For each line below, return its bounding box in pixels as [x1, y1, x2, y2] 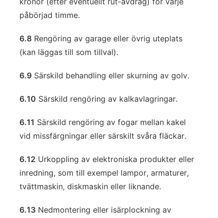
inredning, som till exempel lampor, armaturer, [19, 168, 189, 178]
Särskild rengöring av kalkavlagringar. [36, 94, 178, 104]
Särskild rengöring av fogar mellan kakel [35, 117, 186, 127]
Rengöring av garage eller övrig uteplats [32, 34, 182, 43]
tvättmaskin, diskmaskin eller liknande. [19, 182, 161, 191]
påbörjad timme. [19, 10, 80, 20]
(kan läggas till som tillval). [19, 47, 118, 57]
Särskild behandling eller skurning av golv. [32, 71, 189, 80]
